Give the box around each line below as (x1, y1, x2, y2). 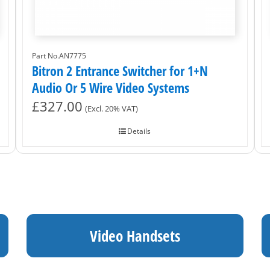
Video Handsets (90, 225, 180, 246)
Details (127, 125, 151, 136)
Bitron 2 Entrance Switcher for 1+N (31, 61, 208, 80)
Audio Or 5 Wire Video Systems (31, 78, 189, 96)
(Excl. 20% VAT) (84, 103, 138, 114)
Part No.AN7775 (31, 50, 86, 61)
